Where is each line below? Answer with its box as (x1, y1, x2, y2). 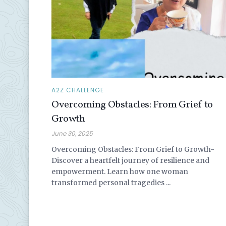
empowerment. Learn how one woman (51, 166, 188, 176)
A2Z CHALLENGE (51, 85, 104, 94)
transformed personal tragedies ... (51, 178, 171, 187)
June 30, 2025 (51, 129, 93, 138)
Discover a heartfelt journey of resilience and (51, 155, 209, 165)
